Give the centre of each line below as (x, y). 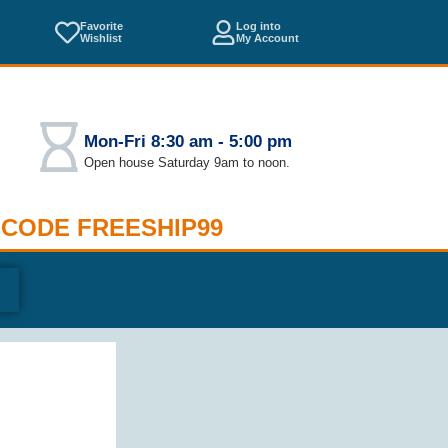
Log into (259, 26)
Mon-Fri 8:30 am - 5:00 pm (187, 142)
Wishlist (101, 38)
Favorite (102, 26)
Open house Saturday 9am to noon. (186, 163)
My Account (268, 38)
